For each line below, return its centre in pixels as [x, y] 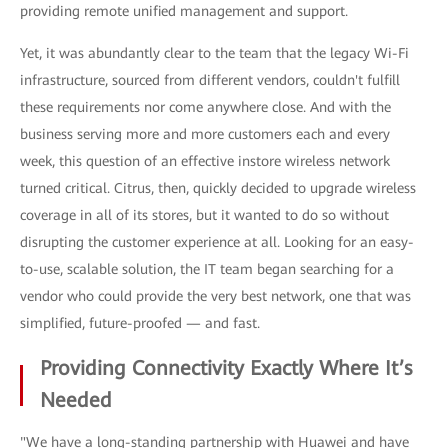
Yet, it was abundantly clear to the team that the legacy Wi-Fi [214, 53]
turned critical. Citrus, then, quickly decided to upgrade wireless [218, 188]
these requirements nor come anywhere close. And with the [205, 107]
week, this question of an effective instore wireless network [205, 161]
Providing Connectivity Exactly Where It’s [226, 368]
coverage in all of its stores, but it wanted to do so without [204, 215]
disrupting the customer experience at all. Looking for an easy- [217, 242]
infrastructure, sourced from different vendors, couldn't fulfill [210, 80]
